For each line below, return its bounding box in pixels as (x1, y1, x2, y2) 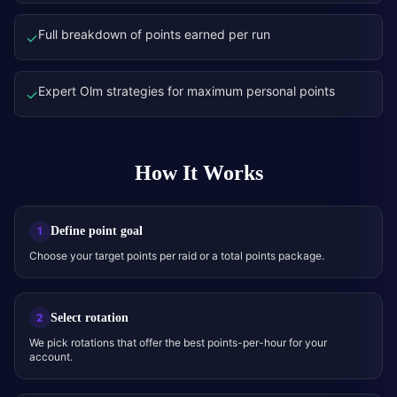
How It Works (134, 160, 263, 188)
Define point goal (51, 222, 143, 239)
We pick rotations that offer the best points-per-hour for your (29, 336, 327, 349)
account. (29, 350, 73, 363)
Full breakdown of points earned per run (38, 27, 270, 42)
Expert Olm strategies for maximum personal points (38, 83, 335, 98)
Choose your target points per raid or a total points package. (29, 249, 324, 262)
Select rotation (51, 309, 128, 326)
